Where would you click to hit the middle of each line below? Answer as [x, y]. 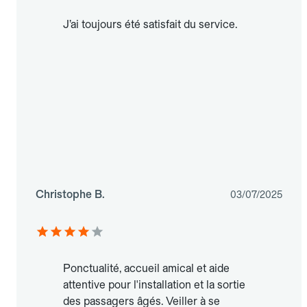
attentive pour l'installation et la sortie [154, 285]
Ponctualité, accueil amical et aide [146, 269]
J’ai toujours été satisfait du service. [150, 25]
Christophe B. [70, 195]
